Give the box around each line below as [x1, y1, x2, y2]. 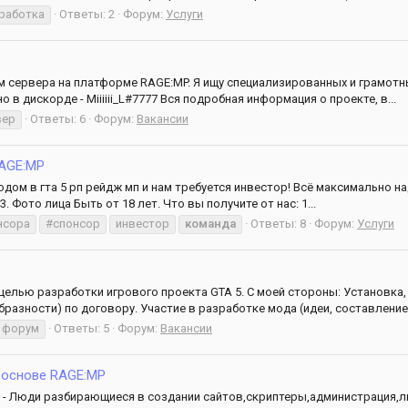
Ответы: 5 [54, 321, 109, 335]
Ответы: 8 [250, 216, 306, 230]
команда [185, 216, 236, 230]
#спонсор [46, 216, 100, 230]
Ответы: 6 [30, 111, 86, 126]
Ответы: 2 [59, 6, 115, 21]
